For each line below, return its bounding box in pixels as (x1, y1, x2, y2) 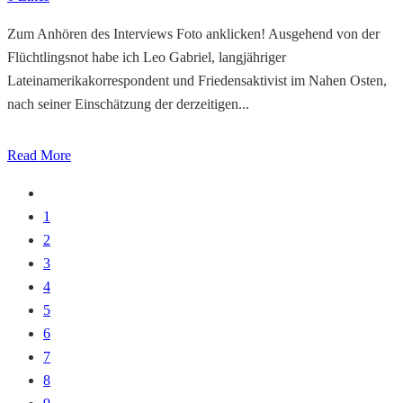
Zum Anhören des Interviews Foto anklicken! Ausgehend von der (7, 25, 380, 41)
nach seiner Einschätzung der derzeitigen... (7, 95, 249, 112)
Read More (7, 147, 71, 163)
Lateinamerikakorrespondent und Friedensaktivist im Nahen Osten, (7, 72, 387, 88)
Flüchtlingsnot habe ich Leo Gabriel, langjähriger (7, 49, 286, 65)
